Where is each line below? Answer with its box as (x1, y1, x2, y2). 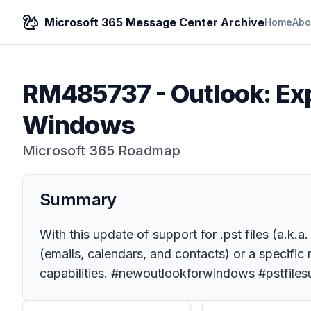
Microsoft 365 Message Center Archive (44, 15, 264, 29)
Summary (40, 190, 117, 210)
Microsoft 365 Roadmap (22, 142, 180, 159)
